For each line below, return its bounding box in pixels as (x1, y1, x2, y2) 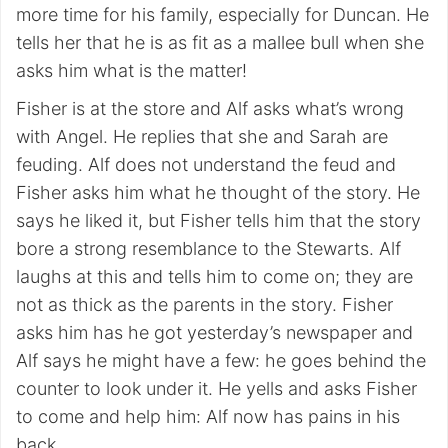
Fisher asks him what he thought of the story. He (16, 182, 420, 203)
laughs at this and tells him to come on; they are (16, 266, 413, 287)
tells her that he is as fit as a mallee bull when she (16, 32, 424, 53)
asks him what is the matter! (16, 60, 247, 81)
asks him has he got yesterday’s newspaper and (16, 322, 413, 343)
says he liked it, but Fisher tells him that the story (16, 210, 421, 231)
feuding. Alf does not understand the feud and (16, 154, 396, 175)
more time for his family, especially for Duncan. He (16, 4, 429, 25)
